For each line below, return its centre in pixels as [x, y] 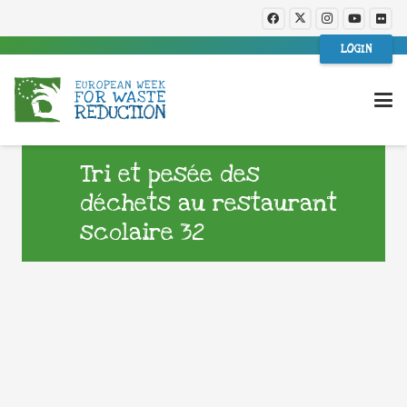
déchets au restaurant [208, 203]
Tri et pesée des [170, 174]
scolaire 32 [142, 233]
